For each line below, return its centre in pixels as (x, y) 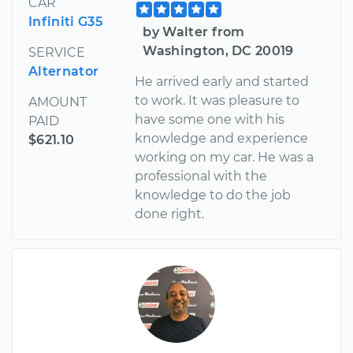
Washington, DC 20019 (218, 50)
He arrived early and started (222, 81)
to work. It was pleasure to (217, 100)
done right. (170, 214)
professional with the (201, 176)
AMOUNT (58, 102)
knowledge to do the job (213, 195)
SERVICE (57, 52)
